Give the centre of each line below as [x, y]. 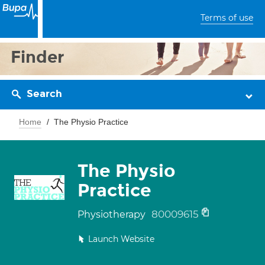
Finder [38, 57]
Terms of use [227, 18]
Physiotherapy [113, 214]
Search [44, 94]
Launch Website [121, 239]
